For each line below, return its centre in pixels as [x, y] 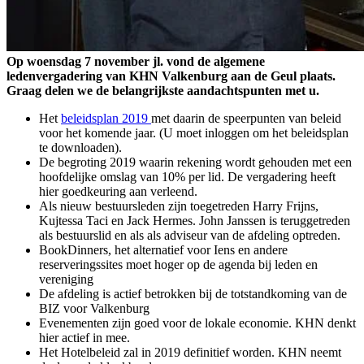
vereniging [66, 279]
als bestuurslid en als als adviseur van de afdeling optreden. [190, 236]
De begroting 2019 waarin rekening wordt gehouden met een [195, 162]
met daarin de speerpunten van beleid [246, 119]
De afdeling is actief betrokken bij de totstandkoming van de [193, 294]
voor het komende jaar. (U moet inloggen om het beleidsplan [194, 133]
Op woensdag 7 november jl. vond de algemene [136, 62]
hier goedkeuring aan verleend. [118, 192]
